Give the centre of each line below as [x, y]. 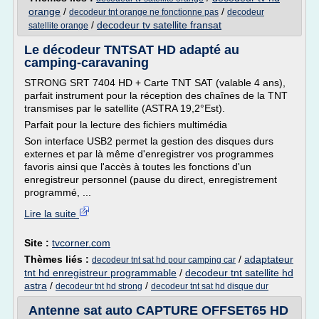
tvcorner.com [81, 243]
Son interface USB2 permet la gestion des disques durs [149, 141]
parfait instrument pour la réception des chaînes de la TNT [156, 95]
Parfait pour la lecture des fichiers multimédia [126, 125]
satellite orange [58, 26]
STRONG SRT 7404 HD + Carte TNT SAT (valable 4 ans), [155, 83]
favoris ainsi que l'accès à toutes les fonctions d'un [138, 167]
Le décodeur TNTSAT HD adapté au [132, 50]
